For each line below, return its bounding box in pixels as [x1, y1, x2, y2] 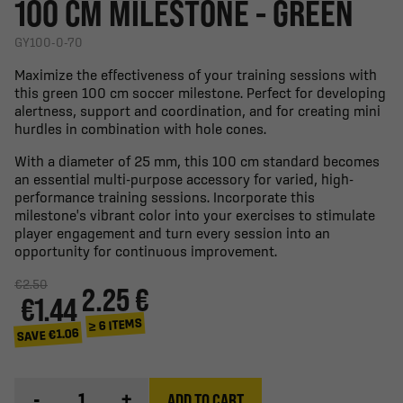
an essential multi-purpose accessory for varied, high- [14, 170, 354, 187]
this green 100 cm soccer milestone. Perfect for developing [14, 84, 386, 101]
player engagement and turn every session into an [14, 224, 330, 241]
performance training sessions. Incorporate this [14, 188, 315, 205]
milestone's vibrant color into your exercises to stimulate [14, 206, 375, 223]
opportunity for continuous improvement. [14, 242, 277, 259]
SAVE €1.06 [16, 325, 80, 345]
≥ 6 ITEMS [88, 316, 143, 335]
